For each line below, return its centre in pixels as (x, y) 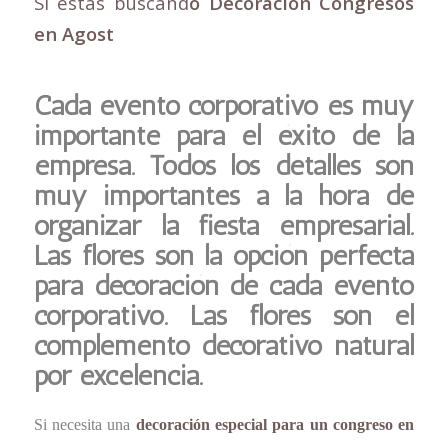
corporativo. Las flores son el (224, 316)
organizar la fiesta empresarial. (224, 226)
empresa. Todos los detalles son (224, 166)
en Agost (73, 34)
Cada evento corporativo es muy (224, 106)
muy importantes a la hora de (224, 196)
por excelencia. (118, 376)
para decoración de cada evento (224, 286)
